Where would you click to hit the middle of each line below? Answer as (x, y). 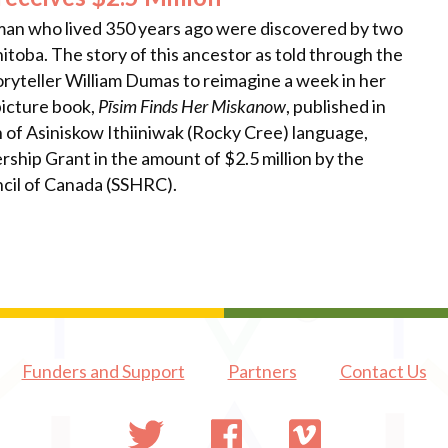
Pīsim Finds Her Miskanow (192, 106)
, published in (336, 106)
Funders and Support (103, 371)
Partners (262, 371)
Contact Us (383, 371)
